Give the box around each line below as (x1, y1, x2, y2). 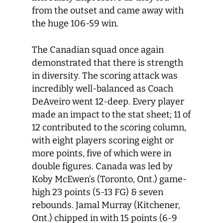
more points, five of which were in (32, 148, 171, 159)
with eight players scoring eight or (32, 135, 174, 146)
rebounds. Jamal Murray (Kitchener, (32, 200, 180, 211)
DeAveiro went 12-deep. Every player (32, 96, 184, 107)
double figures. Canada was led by (32, 161, 173, 172)
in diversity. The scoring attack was (32, 70, 178, 81)
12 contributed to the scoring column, (32, 122, 186, 133)
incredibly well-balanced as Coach (32, 83, 173, 94)
